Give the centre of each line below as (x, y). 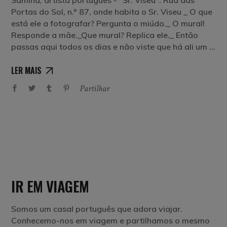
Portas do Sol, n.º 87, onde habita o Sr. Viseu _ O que (112, 11)
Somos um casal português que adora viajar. (97, 209)
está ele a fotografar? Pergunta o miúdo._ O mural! (108, 23)
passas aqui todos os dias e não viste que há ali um (110, 46)
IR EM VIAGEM (50, 185)
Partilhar (95, 88)
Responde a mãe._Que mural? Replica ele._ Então (105, 35)
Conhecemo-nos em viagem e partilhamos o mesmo (111, 220)
